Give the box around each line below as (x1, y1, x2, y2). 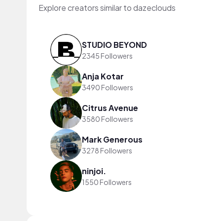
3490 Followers (82, 82, 133, 92)
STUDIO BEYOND (82, 39, 147, 50)
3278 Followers (82, 146, 132, 155)
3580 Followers (82, 114, 133, 123)
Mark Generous (82, 134, 143, 145)
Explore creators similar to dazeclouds (38, 2, 176, 13)
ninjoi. (82, 165, 106, 176)
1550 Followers (82, 177, 132, 186)
